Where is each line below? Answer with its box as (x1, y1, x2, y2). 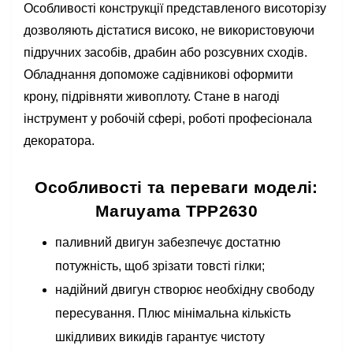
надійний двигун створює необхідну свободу (55, 283, 314, 296)
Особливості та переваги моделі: (35, 178, 318, 196)
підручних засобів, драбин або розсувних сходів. (24, 46, 307, 59)
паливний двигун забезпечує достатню (55, 236, 281, 249)
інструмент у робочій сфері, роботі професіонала (24, 112, 312, 125)
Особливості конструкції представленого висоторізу (24, 2, 326, 15)
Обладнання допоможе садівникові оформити (24, 68, 293, 81)
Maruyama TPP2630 (95, 202, 258, 220)
